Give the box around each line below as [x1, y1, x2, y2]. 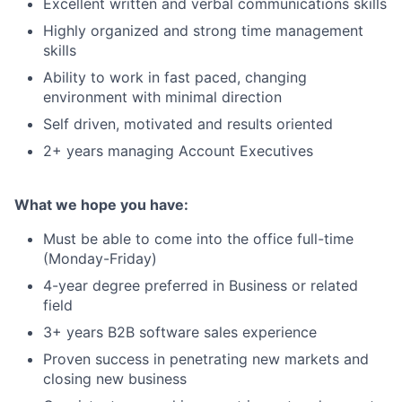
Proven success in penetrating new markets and [43, 350, 369, 368]
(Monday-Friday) [43, 249, 157, 267]
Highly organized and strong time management [43, 22, 363, 39]
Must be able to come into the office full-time [43, 230, 354, 248]
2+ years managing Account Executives [43, 142, 313, 160]
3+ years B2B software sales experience [43, 323, 317, 341]
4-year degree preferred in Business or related [43, 276, 358, 294]
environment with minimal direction [43, 88, 282, 106]
